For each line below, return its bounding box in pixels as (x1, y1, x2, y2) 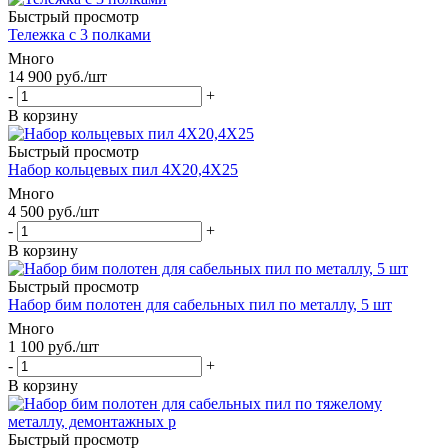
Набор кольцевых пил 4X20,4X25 (8, 160, 238, 178)
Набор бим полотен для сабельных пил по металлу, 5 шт (8, 295, 392, 313)
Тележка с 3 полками (8, 25, 151, 43)
